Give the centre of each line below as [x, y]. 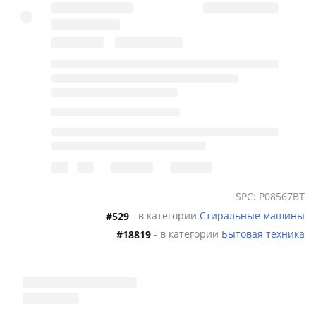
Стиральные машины [252, 216]
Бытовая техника [263, 234]
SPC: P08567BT [270, 197]
